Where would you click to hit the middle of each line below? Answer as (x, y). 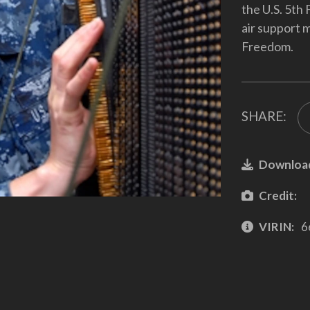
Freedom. (267, 46)
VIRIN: (276, 226)
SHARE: (264, 116)
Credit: (277, 195)
